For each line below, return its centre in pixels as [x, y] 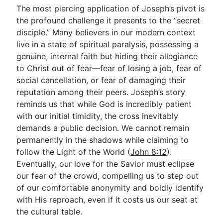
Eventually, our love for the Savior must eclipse [106, 164]
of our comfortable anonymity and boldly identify [110, 188]
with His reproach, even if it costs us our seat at [107, 200]
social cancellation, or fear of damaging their [101, 80]
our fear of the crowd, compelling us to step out [108, 176]
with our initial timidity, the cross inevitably [98, 116]
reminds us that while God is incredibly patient [104, 104]
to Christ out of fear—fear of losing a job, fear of [109, 68]
